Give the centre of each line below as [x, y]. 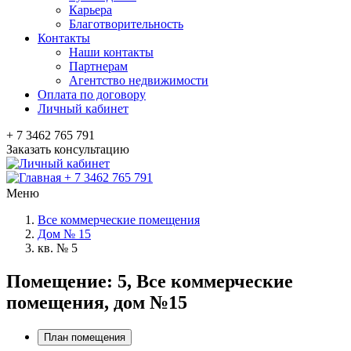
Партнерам [98, 66]
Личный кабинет [83, 109]
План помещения [85, 337]
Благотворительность [126, 24]
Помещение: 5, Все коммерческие [150, 281]
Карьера [90, 10]
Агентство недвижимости [139, 80]
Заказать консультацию [68, 149]
